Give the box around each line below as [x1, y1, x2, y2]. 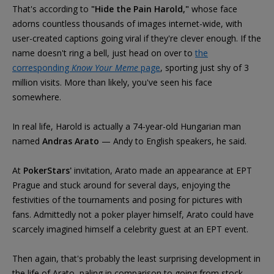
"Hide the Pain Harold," [91, 2, 189, 15]
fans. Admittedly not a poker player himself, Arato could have [12, 208, 254, 220]
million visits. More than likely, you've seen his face [12, 76, 212, 88]
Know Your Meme [72, 61, 138, 73]
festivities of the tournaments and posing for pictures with [12, 193, 242, 206]
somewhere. [12, 91, 61, 103]
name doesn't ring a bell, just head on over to [12, 46, 195, 59]
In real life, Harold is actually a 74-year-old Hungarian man [12, 120, 241, 132]
